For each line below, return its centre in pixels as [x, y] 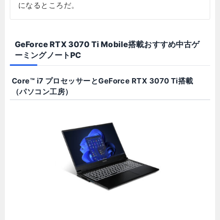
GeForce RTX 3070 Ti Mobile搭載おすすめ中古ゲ [107, 44]
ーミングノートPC [48, 55]
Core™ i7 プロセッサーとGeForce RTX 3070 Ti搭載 [103, 81]
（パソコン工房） [42, 92]
